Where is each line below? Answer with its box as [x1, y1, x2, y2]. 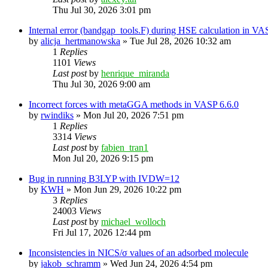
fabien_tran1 [101, 142, 148, 153]
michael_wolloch [101, 216, 166, 227]
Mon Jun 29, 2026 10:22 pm [74, 184, 181, 194]
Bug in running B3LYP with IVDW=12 [29, 173, 179, 184]
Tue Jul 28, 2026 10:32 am [130, 35, 231, 46]
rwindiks [41, 109, 74, 120]
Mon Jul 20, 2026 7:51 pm [83, 109, 184, 120]
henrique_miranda [101, 68, 169, 78]
